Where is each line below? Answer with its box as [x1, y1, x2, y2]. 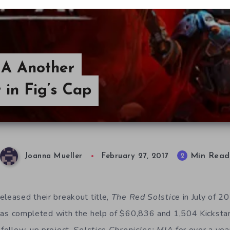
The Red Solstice [111, 191, 180, 203]
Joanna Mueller [24, 152, 83, 161]
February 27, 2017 [102, 152, 168, 161]
